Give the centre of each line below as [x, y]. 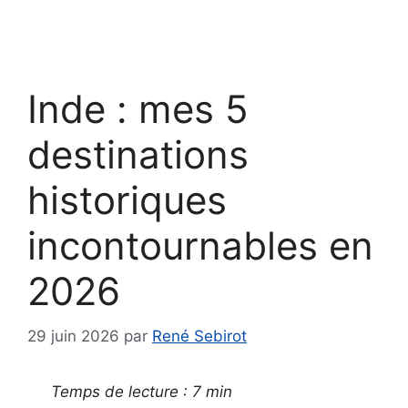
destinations [138, 155]
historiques [127, 200]
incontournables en [200, 246]
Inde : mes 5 [138, 109]
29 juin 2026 [73, 336]
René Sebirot [199, 336]
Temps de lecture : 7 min [140, 391]
